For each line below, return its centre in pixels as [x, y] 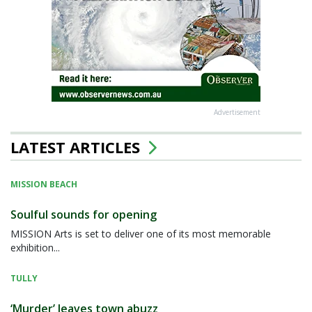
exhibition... [35, 248]
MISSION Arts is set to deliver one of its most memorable [141, 234]
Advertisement [237, 112]
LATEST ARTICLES [77, 147]
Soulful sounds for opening [84, 215]
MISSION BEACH [44, 185]
